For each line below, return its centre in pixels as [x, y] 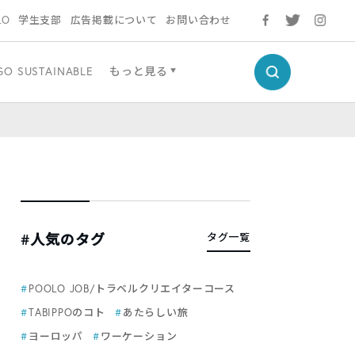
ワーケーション [139, 336]
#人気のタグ [63, 239]
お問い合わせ [199, 20]
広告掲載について [114, 20]
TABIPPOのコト [67, 313]
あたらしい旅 [155, 313]
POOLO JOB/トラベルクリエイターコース [132, 289]
